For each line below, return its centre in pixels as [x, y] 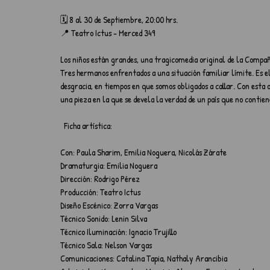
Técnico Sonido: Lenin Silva [104, 218]
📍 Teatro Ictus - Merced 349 [108, 33]
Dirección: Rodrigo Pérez [100, 179]
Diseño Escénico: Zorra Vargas [109, 205]
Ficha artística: [88, 126]
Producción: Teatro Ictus [100, 192]
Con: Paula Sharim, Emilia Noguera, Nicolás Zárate [143, 152]
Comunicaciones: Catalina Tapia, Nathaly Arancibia [144, 258]
